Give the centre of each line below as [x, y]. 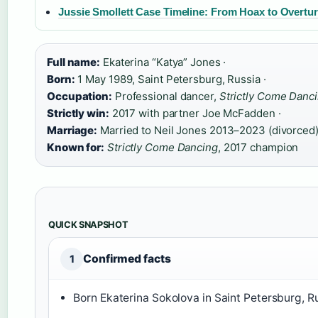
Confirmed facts [127, 259]
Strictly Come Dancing [162, 147]
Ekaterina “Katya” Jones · [163, 62]
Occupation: [79, 96]
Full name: [73, 62]
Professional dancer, [165, 96]
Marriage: [72, 130]
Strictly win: [78, 113]
